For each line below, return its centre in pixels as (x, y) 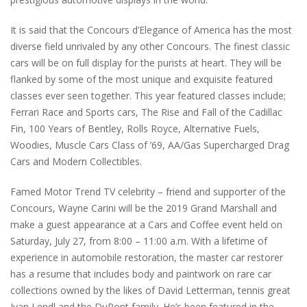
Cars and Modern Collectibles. (76, 162)
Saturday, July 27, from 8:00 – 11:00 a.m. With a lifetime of (139, 241)
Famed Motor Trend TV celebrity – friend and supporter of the (148, 192)
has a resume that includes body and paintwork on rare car (141, 274)
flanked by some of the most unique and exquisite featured (142, 79)
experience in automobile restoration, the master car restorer (147, 258)
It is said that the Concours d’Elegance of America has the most (151, 30)
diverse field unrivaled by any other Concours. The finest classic (150, 47)
